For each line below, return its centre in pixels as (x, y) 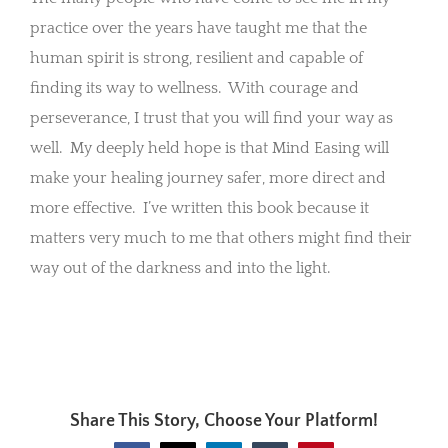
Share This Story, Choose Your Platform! (224, 420)
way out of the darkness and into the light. (180, 267)
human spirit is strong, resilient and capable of (196, 57)
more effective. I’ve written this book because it (199, 207)
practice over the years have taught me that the (198, 27)
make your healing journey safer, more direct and (208, 177)
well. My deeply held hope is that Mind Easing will (209, 147)
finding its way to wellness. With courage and (194, 87)
